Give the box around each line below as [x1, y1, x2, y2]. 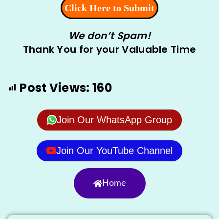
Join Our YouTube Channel [56, 145, 173, 156]
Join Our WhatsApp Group [57, 114, 172, 125]
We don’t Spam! [68, 28, 151, 43]
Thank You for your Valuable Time [22, 42, 197, 56]
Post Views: [20, 79, 90, 96]
